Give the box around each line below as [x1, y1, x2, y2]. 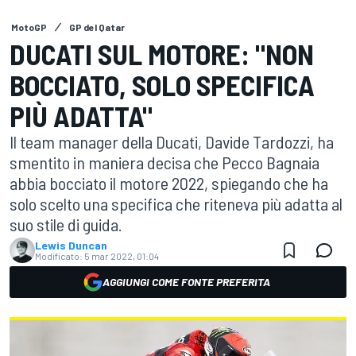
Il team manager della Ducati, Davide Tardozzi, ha [10, 131, 334, 152]
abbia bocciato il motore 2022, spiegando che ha [10, 172, 328, 193]
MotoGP [11, 21, 47, 33]
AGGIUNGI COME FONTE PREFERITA [102, 275, 270, 288]
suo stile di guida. [10, 214, 122, 234]
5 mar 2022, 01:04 [84, 250, 159, 261]
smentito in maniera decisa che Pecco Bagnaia [10, 152, 319, 172]
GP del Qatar [69, 21, 125, 33]
